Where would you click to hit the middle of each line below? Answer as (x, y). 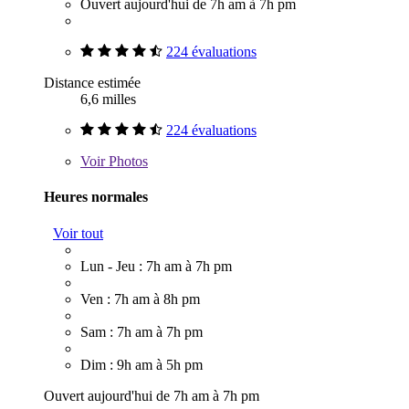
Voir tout (78, 233)
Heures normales (96, 197)
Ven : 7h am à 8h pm (140, 299)
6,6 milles (108, 100)
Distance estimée (92, 83)
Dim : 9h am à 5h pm (142, 364)
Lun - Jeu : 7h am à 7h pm (156, 266)
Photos (126, 162)
